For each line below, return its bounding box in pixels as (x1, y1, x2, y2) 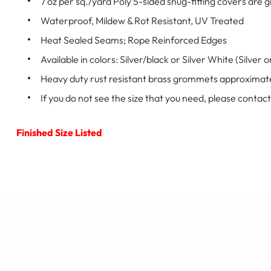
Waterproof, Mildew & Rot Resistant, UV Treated (41, 14, 244, 27)
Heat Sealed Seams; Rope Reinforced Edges (41, 33, 227, 46)
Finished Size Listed (16, 126, 102, 139)
